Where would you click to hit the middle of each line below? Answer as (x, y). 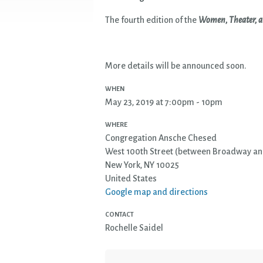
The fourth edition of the (151, 20)
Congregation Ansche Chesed (161, 138)
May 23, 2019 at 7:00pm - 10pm (164, 102)
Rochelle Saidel (134, 228)
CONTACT (119, 215)
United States (131, 179)
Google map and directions (156, 192)
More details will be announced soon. (176, 66)
